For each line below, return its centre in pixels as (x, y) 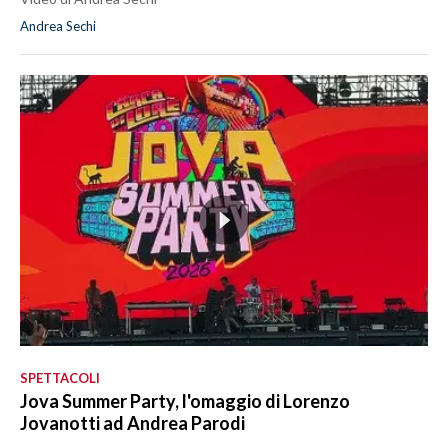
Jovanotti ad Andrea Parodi (132, 422)
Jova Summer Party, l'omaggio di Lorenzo (185, 400)
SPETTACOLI (60, 377)
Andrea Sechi (58, 25)
